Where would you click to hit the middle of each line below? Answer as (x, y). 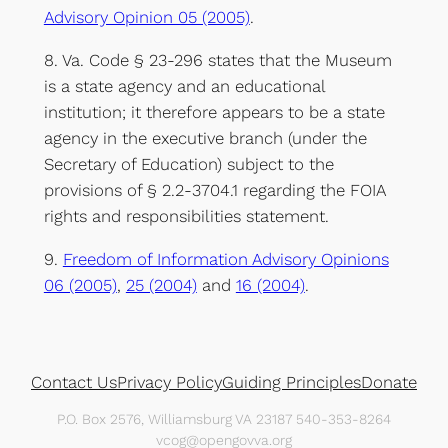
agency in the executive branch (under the (205, 138)
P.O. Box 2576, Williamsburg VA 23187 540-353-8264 (224, 419)
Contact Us (74, 382)
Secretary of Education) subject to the (188, 164)
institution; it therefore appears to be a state (214, 112)
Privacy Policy (169, 382)
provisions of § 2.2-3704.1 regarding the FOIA (214, 190)
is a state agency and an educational (184, 86)
